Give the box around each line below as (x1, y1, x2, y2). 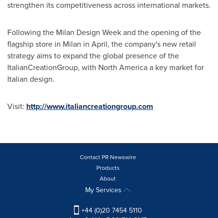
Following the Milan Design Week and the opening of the (7, 27, 201, 37)
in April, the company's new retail (81, 38, 196, 49)
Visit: (7, 101, 26, 111)
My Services (85, 185, 124, 195)
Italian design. (7, 73, 54, 84)
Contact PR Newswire (79, 153, 136, 161)
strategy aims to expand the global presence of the (7, 50, 179, 61)
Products (96, 163, 120, 172)
